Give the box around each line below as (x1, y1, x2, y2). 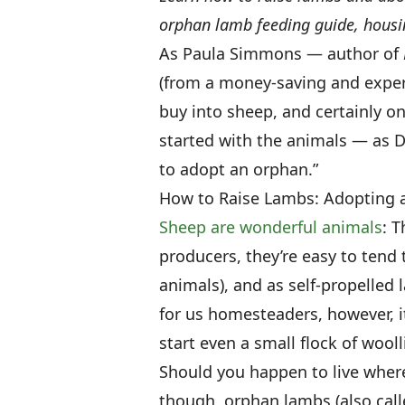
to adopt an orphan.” (159, 158, 318, 181)
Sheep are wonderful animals (159, 216, 382, 239)
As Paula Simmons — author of (159, 42, 403, 65)
